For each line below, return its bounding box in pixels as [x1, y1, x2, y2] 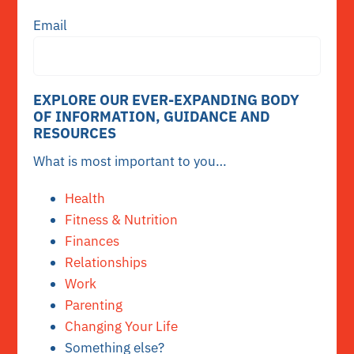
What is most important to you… [33, 152, 228, 170]
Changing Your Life [65, 317, 179, 335]
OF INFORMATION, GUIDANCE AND [33, 107, 271, 126]
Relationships [65, 253, 148, 271]
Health [65, 189, 106, 207]
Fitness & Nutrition [65, 210, 179, 228]
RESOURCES [33, 123, 117, 142]
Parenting [65, 296, 123, 314]
